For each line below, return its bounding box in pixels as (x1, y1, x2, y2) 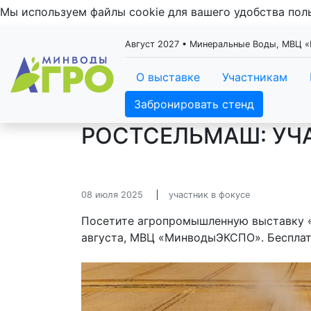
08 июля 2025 (81, 190, 143, 200)
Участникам (222, 70, 287, 84)
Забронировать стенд (134, 97, 254, 111)
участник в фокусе (169, 190, 250, 200)
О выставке (136, 70, 200, 84)
